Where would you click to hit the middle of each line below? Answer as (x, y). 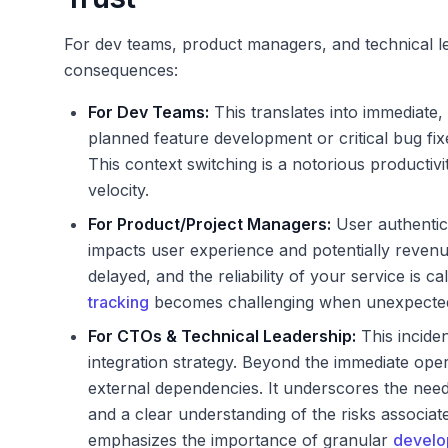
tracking (118, 302)
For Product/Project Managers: (209, 224)
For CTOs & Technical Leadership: (222, 336)
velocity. (118, 190)
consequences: (121, 70)
